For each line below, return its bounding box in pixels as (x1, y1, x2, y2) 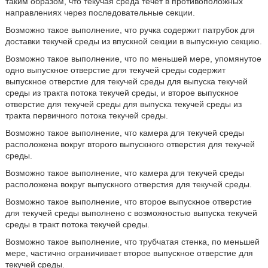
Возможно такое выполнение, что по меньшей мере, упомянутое (5, 54, 261, 63)
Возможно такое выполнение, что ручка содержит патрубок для (5, 25, 255, 35)
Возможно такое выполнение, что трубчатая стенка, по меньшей (5, 237, 260, 246)
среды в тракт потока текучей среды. (5, 220, 150, 229)
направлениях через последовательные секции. (5, 8, 195, 17)
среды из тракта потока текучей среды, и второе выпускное (5, 88, 239, 98)
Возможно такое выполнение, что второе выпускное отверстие (5, 197, 252, 206)
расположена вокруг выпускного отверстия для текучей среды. (5, 179, 252, 189)
